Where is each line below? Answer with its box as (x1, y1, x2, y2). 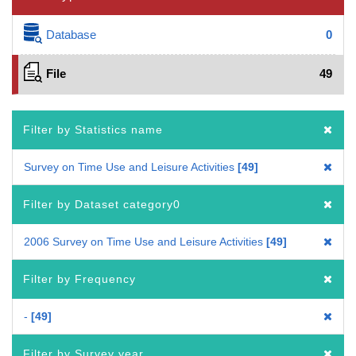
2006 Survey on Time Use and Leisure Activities (24, 234, 263, 248)
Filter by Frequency (23, 272, 136, 285)
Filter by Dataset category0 (23, 197, 180, 211)
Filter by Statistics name (23, 122, 163, 136)
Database (46, 27, 97, 41)
